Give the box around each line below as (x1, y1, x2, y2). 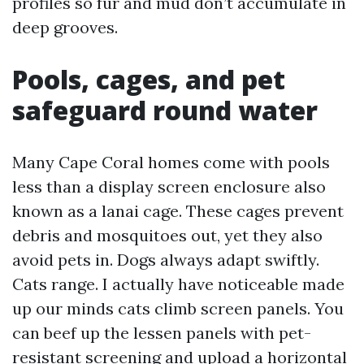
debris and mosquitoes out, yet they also (12, 225, 323, 245)
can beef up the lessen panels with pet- (12, 323, 311, 343)
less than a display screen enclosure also (12, 176, 326, 197)
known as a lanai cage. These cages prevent (12, 201, 344, 221)
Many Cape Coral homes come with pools (12, 152, 330, 172)
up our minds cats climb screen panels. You (12, 298, 344, 318)
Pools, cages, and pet (12, 62, 285, 97)
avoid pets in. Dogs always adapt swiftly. (12, 249, 319, 270)
